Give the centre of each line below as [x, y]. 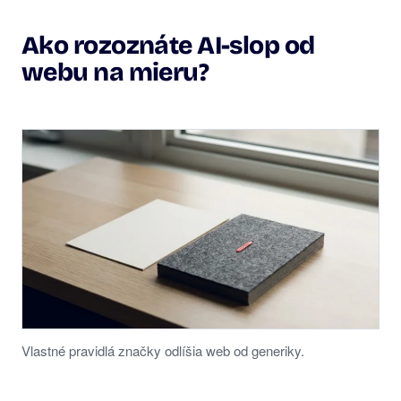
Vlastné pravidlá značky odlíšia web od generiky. [163, 351]
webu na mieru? [115, 73]
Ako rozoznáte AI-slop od [168, 46]
